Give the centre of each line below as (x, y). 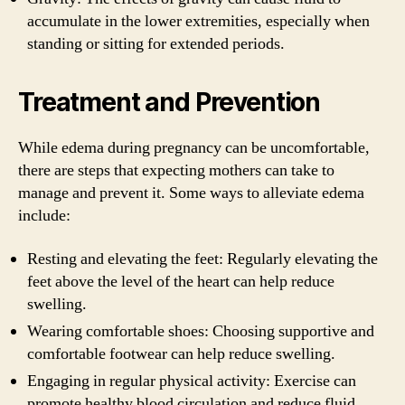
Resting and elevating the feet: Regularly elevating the (202, 259)
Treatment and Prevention (170, 102)
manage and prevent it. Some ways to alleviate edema (191, 193)
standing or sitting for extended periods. (156, 44)
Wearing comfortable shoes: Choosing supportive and (201, 331)
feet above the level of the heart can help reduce (181, 281)
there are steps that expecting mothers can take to (176, 170)
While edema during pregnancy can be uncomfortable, (194, 148)
